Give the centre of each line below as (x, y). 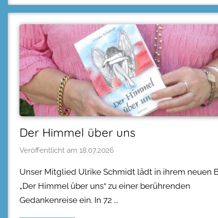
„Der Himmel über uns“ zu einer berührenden (105, 186)
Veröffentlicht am (49, 151)
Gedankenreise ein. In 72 (66, 200)
